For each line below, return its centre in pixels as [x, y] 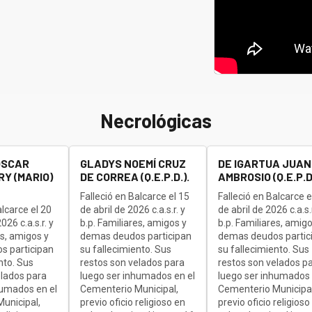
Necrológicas [156, 120]
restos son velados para [132, 262]
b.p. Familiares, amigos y [133, 223]
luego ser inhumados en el [137, 275]
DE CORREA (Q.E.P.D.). [134, 176]
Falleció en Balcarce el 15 [134, 196]
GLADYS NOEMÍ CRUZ [133, 163]
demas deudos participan [135, 236]
